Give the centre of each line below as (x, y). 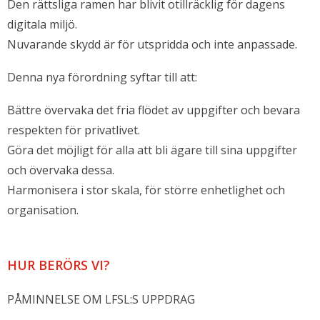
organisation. (43, 210)
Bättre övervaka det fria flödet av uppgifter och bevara (154, 110)
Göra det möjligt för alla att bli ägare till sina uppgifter (152, 150)
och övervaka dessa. (61, 170)
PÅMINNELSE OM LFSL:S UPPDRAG (101, 299)
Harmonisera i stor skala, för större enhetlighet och (146, 190)
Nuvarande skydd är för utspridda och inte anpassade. (152, 45)
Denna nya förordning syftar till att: (102, 77)
